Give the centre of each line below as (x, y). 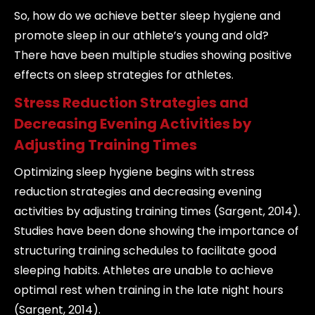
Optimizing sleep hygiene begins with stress (134, 172)
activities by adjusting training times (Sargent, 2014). (157, 211)
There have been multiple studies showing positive (153, 55)
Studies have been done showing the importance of (156, 231)
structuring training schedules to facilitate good (145, 251)
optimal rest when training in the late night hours (149, 290)
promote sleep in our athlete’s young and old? (141, 36)
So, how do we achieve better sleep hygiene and (147, 16)
